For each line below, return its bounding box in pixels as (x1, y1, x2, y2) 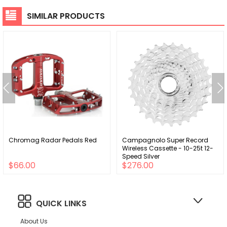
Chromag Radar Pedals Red (9, 135, 97, 144)
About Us (20, 216, 48, 225)
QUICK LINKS (36, 197, 87, 209)
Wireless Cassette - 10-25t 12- (122, 143, 213, 153)
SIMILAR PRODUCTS (27, 10, 105, 22)
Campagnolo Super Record (122, 135, 208, 144)
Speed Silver (122, 152, 160, 161)
